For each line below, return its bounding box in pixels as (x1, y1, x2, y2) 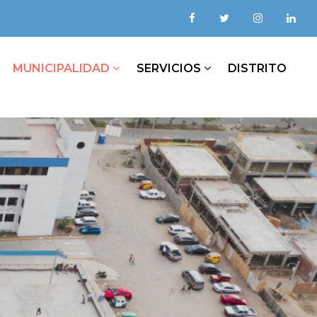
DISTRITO (228, 62, 287, 75)
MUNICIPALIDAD (13, 62, 113, 75)
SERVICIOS (137, 62, 204, 75)
